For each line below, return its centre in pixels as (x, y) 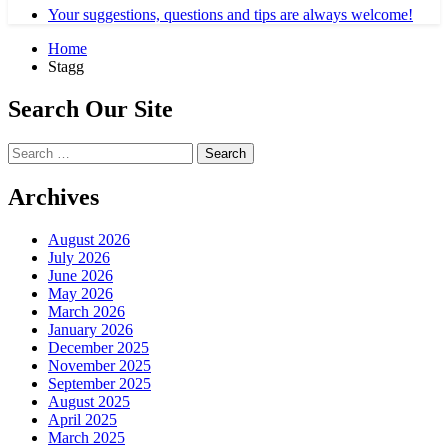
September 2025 (99, 383)
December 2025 (98, 347)
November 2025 (99, 365)
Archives (53, 196)
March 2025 (86, 437)
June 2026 (80, 275)
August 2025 (89, 401)
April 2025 (82, 419)
